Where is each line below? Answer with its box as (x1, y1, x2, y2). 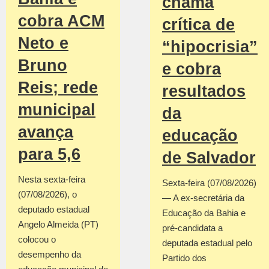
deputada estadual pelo (162, 237, 252, 248)
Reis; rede (18, 78, 98, 97)
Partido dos (162, 252, 207, 263)
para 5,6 (18, 145, 80, 163)
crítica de (162, 15, 235, 34)
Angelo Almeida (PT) (18, 219, 98, 229)
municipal (18, 100, 95, 119)
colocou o (18, 234, 56, 244)
